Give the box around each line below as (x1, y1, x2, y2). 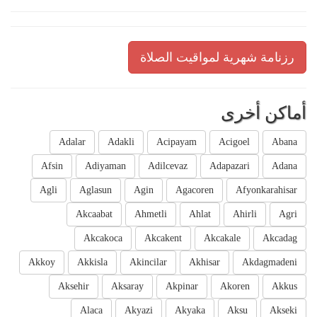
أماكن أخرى (221, 103, 306, 123)
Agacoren (175, 185, 214, 196)
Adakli (108, 137, 134, 148)
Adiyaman (85, 161, 126, 172)
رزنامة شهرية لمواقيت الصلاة (140, 50, 294, 65)
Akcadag (263, 233, 297, 244)
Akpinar (166, 281, 198, 292)
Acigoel (219, 137, 250, 148)
